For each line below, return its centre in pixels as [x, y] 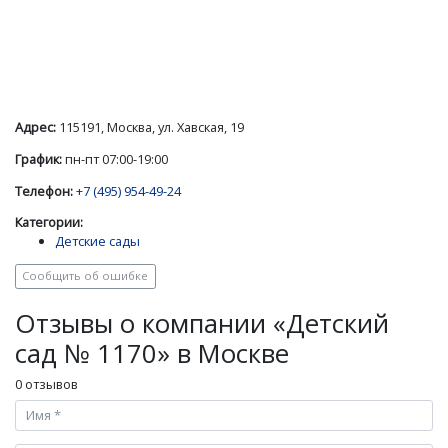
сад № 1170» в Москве [152, 353]
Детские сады [97, 241]
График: [38, 158]
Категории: [49, 222]
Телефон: [44, 190]
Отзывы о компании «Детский [202, 323]
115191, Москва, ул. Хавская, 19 [150, 126]
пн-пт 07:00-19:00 [115, 158]
